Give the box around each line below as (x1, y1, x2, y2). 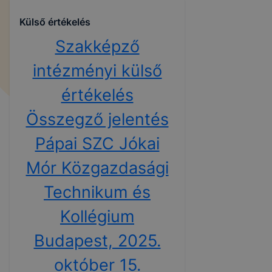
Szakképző (55, 36, 140, 57)
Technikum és (44, 182, 151, 203)
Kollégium (60, 206, 134, 227)
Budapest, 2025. (33, 231, 161, 251)
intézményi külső (32, 61, 162, 81)
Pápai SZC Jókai (35, 134, 160, 154)
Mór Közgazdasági (25, 158, 169, 178)
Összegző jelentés (25, 109, 169, 130)
